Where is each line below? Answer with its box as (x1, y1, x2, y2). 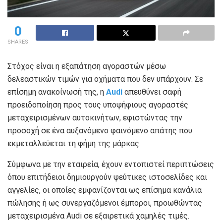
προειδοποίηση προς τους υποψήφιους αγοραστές (7, 100, 188, 110)
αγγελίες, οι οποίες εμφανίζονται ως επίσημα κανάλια (7, 185, 202, 195)
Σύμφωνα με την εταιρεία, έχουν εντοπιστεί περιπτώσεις (7, 159, 214, 169)
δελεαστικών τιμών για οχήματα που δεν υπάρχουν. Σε (7, 74, 203, 84)
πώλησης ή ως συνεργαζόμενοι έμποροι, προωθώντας (7, 198, 202, 208)
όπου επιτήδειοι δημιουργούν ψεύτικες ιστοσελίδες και (7, 172, 207, 182)
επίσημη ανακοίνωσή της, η (7, 87, 106, 97)
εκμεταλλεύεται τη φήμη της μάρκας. (7, 138, 141, 148)
